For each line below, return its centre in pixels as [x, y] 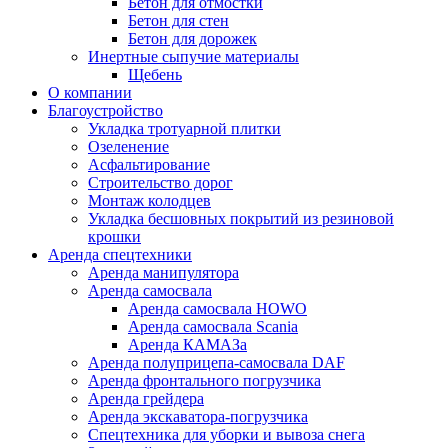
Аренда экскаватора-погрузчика [198, 416]
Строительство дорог [160, 182]
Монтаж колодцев [149, 200]
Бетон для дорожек [192, 38]
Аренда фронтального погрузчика [204, 380]
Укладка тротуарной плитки [184, 128]
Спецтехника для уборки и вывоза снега [226, 434]
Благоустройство [105, 110]
